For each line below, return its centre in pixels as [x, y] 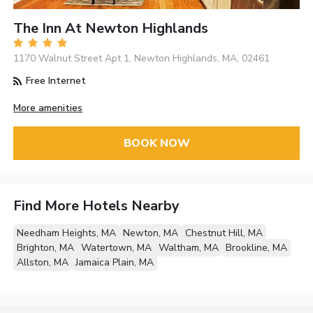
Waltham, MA [189, 248]
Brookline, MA [257, 248]
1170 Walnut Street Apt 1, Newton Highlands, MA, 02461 [142, 59]
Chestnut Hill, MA [224, 233]
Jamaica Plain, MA [115, 263]
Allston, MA [43, 263]
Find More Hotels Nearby [97, 206]
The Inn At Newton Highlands [111, 29]
